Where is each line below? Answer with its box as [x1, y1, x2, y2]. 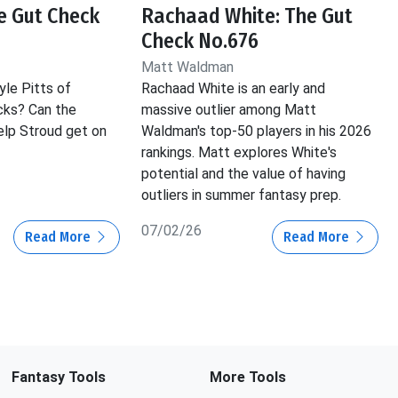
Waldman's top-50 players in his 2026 [141, 122, 372, 139]
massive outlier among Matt [141, 100, 317, 118]
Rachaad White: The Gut [141, 3, 354, 28]
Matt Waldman [141, 58, 235, 76]
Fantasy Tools [11, 369, 106, 386]
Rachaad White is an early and [141, 79, 326, 97]
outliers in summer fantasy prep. [141, 186, 342, 203]
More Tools [209, 369, 286, 386]
